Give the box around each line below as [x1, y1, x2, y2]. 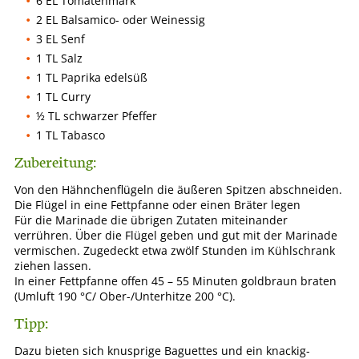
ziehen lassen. [14, 257, 91, 273]
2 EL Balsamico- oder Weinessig [36, 11, 206, 27]
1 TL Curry [36, 88, 91, 104]
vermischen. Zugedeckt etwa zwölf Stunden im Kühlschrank [14, 242, 335, 258]
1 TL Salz [36, 50, 83, 66]
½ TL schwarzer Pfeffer [36, 107, 158, 123]
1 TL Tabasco [36, 127, 106, 143]
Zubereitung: [14, 149, 96, 171]
